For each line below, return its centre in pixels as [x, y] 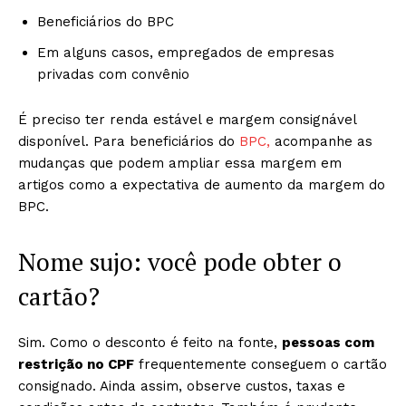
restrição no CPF [76, 364]
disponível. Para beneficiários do [129, 141]
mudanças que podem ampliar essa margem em [180, 163]
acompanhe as [324, 141]
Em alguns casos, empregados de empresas [186, 53]
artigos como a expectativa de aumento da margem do [202, 185]
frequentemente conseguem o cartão [261, 364]
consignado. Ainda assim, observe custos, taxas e [182, 386]
